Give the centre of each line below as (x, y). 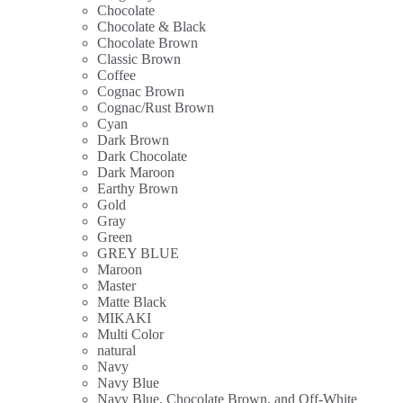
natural (116, 350)
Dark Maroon (136, 172)
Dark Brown (133, 139)
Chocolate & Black (152, 26)
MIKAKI (124, 318)
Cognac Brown (141, 91)
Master (116, 285)
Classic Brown (139, 58)
